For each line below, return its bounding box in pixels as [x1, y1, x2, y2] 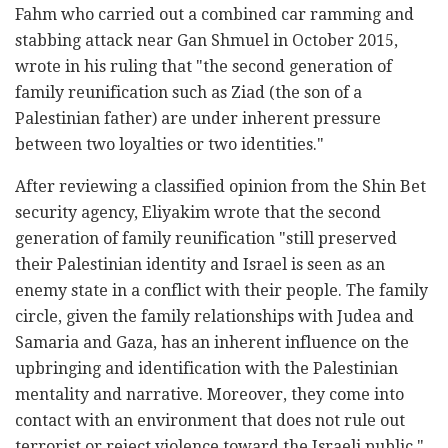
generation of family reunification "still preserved [15, 228, 397, 248]
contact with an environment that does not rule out [15, 410, 405, 430]
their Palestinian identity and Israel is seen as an [15, 254, 385, 274]
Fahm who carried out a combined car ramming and [15, 4, 414, 24]
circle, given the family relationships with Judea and [15, 306, 414, 326]
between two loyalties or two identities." [15, 134, 324, 154]
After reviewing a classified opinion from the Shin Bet [15, 176, 426, 196]
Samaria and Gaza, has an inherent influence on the [15, 332, 409, 352]
